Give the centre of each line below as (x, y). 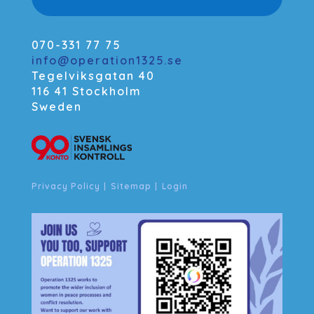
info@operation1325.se (107, 60)
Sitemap (131, 186)
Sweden (56, 106)
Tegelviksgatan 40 (93, 75)
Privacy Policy (66, 186)
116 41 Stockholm (86, 91)
